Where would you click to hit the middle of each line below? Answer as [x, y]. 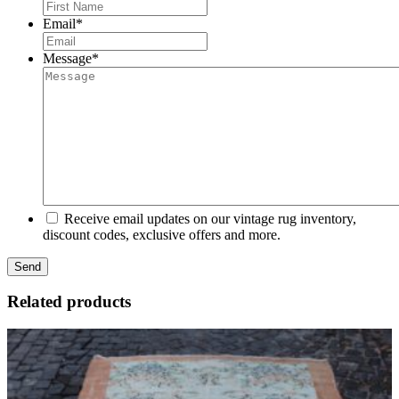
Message [67, 58]
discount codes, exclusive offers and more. [162, 234]
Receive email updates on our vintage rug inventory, [210, 218]
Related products [69, 302]
